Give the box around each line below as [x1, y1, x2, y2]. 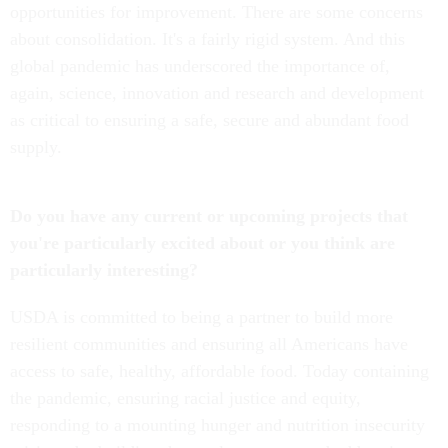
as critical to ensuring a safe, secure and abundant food [10, 110, 409, 131]
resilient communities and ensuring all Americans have [10, 334, 408, 355]
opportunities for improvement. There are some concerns [10, 2, 423, 23]
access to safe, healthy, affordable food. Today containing [10, 361, 429, 382]
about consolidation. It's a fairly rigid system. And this [10, 29, 405, 50]
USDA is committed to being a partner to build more [10, 307, 393, 328]
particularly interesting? [10, 260, 198, 281]
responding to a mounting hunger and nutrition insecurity [10, 415, 425, 436]
